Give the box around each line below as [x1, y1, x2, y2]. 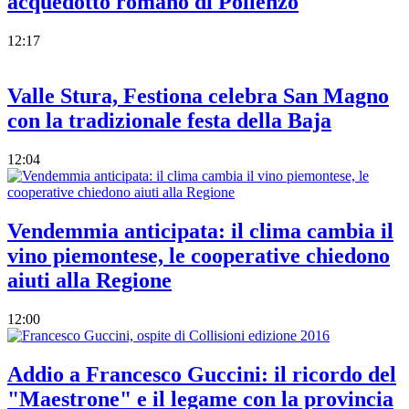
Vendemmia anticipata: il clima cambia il [7, 218, 393, 243]
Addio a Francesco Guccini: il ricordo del [7, 362, 396, 386]
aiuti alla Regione [7, 267, 172, 292]
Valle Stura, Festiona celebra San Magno [7, 83, 389, 108]
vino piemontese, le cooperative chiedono [7, 243, 390, 267]
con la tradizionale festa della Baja [7, 108, 331, 132]
